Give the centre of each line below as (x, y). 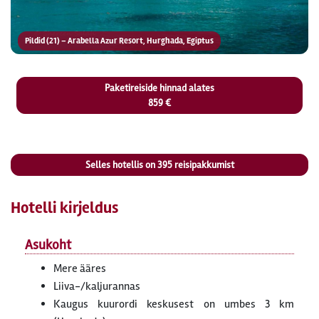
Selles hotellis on (121, 165)
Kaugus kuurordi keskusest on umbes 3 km (174, 304)
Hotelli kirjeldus (64, 208)
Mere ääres (80, 268)
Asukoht (48, 245)
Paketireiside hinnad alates (159, 88)
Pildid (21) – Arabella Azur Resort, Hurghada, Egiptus (119, 41)
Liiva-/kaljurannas (97, 286)
